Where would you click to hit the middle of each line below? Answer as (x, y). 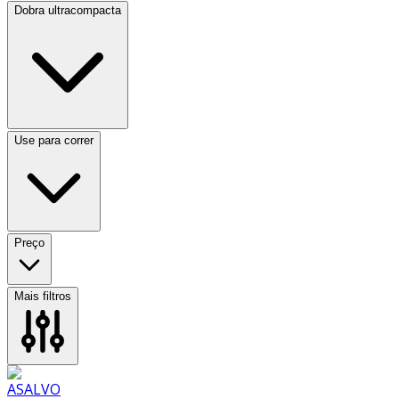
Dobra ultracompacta (68, 10)
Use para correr (54, 140)
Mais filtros (43, 296)
